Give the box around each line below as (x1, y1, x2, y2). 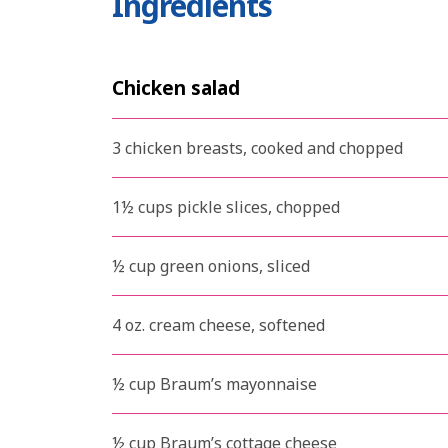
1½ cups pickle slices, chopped (112, 196, 340, 219)
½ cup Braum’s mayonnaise (112, 373, 317, 396)
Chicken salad (112, 74, 240, 100)
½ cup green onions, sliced (112, 255, 310, 278)
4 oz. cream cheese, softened (112, 314, 325, 337)
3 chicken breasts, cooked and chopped (112, 137, 403, 160)
